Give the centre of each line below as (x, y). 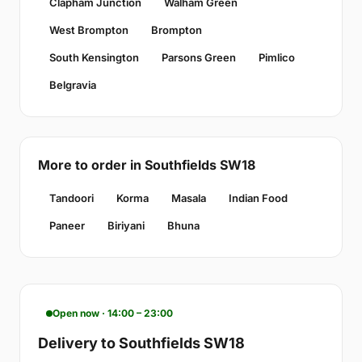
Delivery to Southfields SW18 (141, 343)
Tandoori (72, 198)
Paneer (67, 226)
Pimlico (277, 58)
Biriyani (126, 226)
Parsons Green (199, 58)
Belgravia (73, 85)
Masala (189, 198)
